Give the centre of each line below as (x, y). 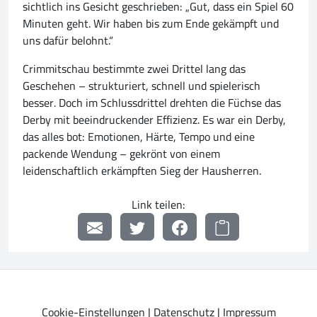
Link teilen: (158, 205)
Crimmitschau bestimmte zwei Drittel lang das (134, 69)
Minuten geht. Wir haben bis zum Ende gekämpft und (151, 24)
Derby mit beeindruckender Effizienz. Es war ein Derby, (154, 120)
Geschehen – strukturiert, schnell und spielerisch (142, 86)
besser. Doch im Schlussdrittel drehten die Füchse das (152, 103)
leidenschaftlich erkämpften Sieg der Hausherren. (142, 171)
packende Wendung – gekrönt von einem (121, 154)
